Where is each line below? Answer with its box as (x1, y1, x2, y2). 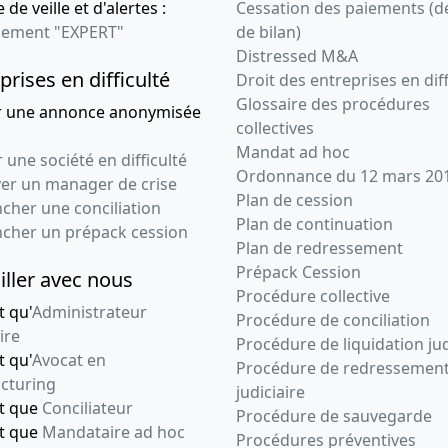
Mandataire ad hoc (42, 421, 185, 444)
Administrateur (32, 301, 147, 324)
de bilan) (236, 21, 301, 44)
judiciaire (236, 381, 305, 404)
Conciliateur (42, 397, 133, 420)
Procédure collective (236, 285, 390, 308)
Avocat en (32, 349, 106, 372)
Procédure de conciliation (236, 309, 430, 332)
